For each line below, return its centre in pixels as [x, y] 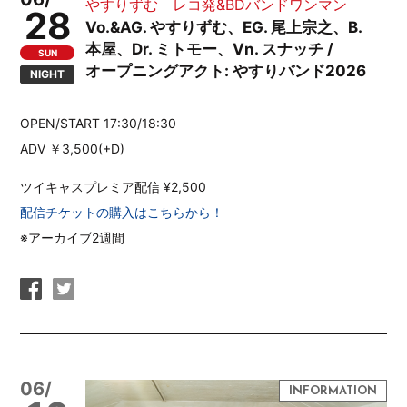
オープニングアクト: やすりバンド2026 [226, 70]
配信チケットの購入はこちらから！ [122, 212]
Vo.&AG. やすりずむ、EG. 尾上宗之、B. [224, 27]
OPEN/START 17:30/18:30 [99, 123]
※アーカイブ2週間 [73, 237]
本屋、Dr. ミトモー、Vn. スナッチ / [210, 49]
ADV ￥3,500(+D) [73, 148]
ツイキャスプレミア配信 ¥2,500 [114, 186]
